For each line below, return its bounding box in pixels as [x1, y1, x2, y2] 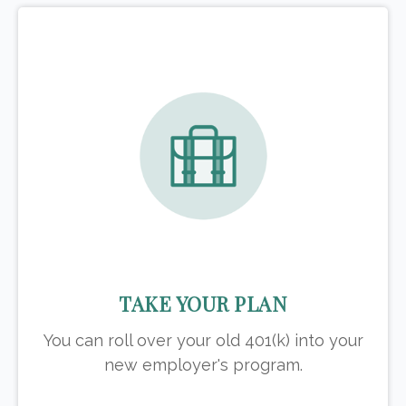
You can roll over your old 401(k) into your [43, 331, 363, 351]
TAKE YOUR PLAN [119, 290, 287, 318]
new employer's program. [103, 355, 303, 375]
